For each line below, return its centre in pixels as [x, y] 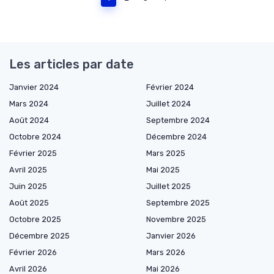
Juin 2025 [28, 187]
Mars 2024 [29, 104]
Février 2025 [33, 154]
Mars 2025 [166, 154]
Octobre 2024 [35, 137]
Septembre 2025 [178, 203]
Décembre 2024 [176, 137]
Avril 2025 [28, 170]
